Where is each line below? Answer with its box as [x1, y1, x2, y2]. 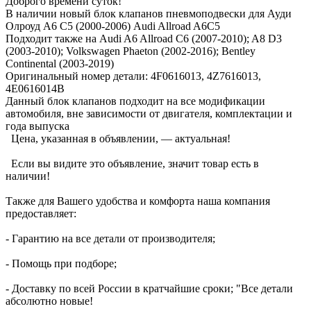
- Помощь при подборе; [6, 257, 117, 269]
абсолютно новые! [6, 294, 93, 307]
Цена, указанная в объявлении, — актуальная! [6, 132, 230, 144]
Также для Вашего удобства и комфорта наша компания [6, 194, 270, 207]
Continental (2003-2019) [6, 57, 114, 69]
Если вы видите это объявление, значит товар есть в [6, 157, 259, 169]
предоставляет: [6, 207, 76, 219]
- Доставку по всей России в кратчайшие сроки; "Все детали [6, 282, 293, 294]
